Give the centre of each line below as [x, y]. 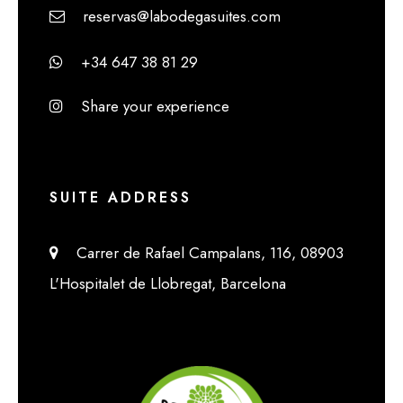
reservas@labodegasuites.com [173, 17]
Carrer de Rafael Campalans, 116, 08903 [201, 253]
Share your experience [146, 107]
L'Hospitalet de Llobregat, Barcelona [168, 284]
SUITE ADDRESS [121, 198]
